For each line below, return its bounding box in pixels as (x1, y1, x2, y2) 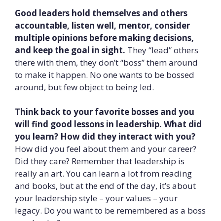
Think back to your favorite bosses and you (15, 106, 194, 117)
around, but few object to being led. (15, 81, 154, 93)
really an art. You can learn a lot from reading (15, 168, 192, 179)
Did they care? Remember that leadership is (15, 155, 184, 167)
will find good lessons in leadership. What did (15, 118, 202, 130)
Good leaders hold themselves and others (15, 7, 187, 19)
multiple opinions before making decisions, (15, 32, 194, 43)
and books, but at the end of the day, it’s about (15, 180, 196, 191)
